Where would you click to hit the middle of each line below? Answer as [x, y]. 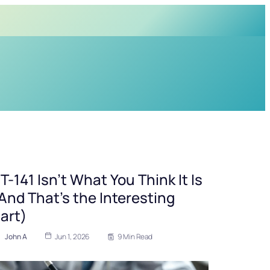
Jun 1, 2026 [72, 237]
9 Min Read [135, 237]
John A [16, 237]
